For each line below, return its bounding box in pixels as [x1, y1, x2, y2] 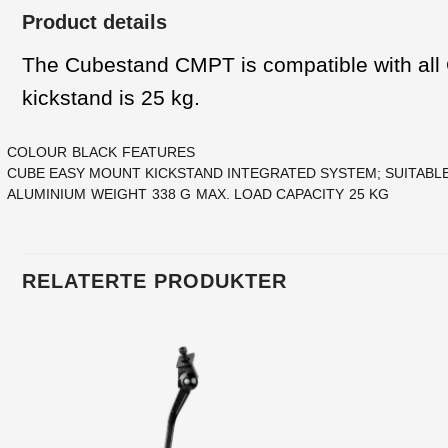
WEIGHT [91, 186, 147, 202]
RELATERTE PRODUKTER [22, 269, 288, 292]
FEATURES [122, 144, 195, 160]
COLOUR [7, 144, 67, 160]
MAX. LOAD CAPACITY [196, 186, 344, 202]
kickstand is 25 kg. [22, 86, 200, 110]
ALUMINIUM [7, 186, 86, 202]
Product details [22, 11, 167, 34]
